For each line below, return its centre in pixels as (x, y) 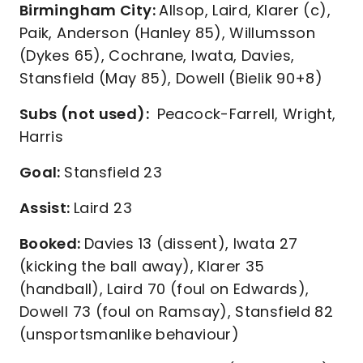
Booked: (52, 243)
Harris (42, 137)
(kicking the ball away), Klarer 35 (142, 266)
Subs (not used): (86, 114)
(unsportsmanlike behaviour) (129, 334)
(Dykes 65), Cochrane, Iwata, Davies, (157, 56)
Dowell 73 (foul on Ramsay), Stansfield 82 (177, 312)
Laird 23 (102, 208)
